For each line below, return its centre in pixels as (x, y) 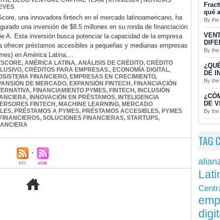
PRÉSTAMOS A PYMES (47, 111)
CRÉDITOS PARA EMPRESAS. (67, 70)
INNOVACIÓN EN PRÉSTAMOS (72, 97)
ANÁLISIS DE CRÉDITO (111, 63)
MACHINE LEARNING (89, 104)
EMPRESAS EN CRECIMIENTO (113, 77)
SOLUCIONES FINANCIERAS (83, 118)
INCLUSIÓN (154, 91)
